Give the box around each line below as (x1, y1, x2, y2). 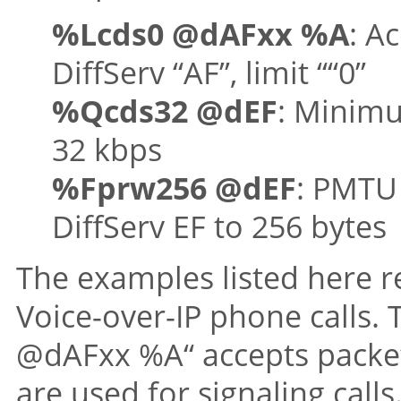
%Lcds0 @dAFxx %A (52, 13, 349, 55)
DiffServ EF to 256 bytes (52, 205, 387, 248)
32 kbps (52, 128, 162, 171)
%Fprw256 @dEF (52, 166, 296, 209)
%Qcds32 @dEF (52, 90, 277, 132)
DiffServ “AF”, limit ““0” (52, 51, 366, 94)
